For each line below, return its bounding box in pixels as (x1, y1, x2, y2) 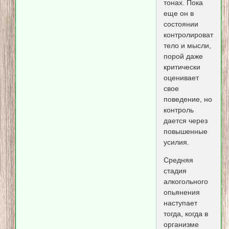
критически (163, 62, 200, 71)
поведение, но (163, 95, 212, 103)
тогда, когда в (163, 210, 208, 218)
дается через (163, 116, 208, 125)
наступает (163, 199, 197, 208)
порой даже (163, 52, 203, 60)
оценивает (163, 73, 199, 82)
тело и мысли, (163, 41, 211, 50)
